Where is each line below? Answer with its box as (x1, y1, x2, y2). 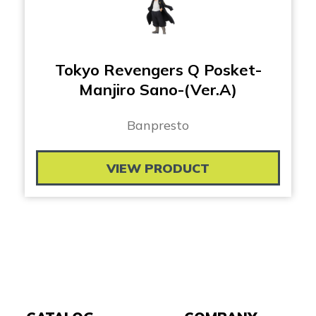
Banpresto (127, 117, 189, 134)
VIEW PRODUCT (107, 160, 209, 177)
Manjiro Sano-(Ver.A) (79, 80, 237, 100)
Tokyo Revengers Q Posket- (54, 60, 262, 80)
